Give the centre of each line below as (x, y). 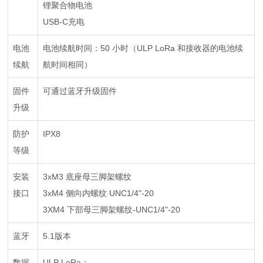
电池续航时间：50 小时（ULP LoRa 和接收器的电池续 (143, 48)
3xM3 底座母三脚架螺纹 (87, 177)
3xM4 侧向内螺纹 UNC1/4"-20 (99, 193)
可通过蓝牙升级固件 (80, 91)
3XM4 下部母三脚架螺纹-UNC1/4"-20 (112, 210)
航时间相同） (68, 65)
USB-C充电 (64, 22)
